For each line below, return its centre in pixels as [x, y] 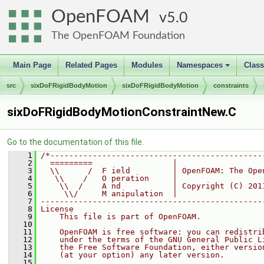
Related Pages [91, 65]
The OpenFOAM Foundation [118, 36]
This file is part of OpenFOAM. [121, 217]
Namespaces [200, 65]
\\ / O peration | [109, 178]
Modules [147, 65]
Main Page [32, 65]
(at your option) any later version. [133, 255]
